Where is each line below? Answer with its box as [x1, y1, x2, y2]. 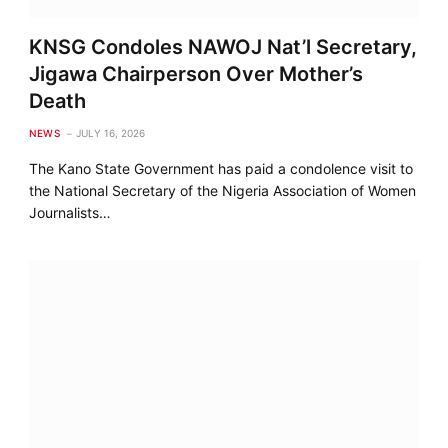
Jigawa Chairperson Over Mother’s [29, 61, 364, 86]
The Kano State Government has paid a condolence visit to [29, 159, 414, 177]
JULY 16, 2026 [76, 126, 146, 139]
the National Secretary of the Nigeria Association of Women [29, 181, 417, 199]
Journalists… [29, 203, 112, 221]
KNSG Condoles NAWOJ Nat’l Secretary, [29, 34, 418, 59]
